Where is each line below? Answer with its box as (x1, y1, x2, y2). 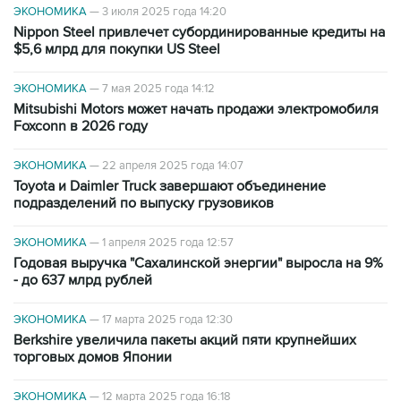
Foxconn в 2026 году (13, 117, 148, 136)
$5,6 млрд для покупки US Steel (13, 40, 220, 59)
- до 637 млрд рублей (13, 271, 152, 290)
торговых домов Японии (13, 348, 172, 367)
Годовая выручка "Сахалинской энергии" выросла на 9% (13, 254, 383, 273)
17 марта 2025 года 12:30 (102, 312, 233, 328)
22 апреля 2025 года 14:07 (102, 158, 243, 174)
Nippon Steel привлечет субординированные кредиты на (13, 23, 385, 42)
